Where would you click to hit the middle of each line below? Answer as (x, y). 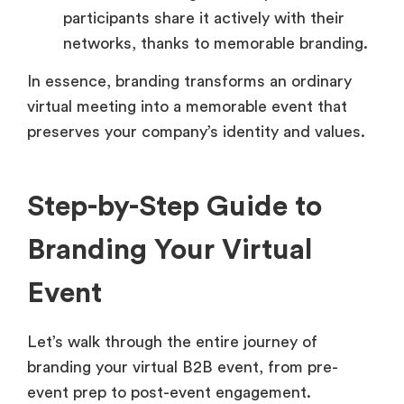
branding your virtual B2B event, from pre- (183, 367)
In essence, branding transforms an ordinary (189, 82)
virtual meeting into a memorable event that (187, 107)
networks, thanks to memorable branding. (216, 44)
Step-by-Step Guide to (174, 207)
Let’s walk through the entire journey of (172, 342)
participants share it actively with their (204, 18)
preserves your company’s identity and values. (196, 132)
